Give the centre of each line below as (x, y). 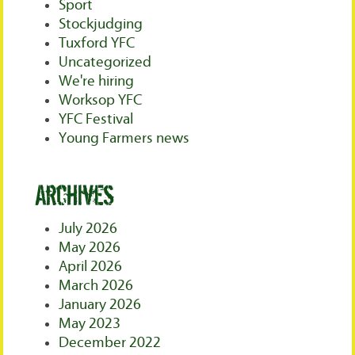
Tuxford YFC (97, 44)
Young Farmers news (124, 139)
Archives (75, 196)
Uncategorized (105, 63)
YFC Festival (96, 120)
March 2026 (96, 286)
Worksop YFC (101, 101)
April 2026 (91, 267)
